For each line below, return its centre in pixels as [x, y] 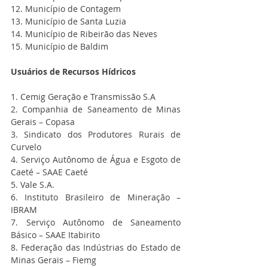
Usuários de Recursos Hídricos [73, 72]
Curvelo [26, 147]
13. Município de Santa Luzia [68, 22]
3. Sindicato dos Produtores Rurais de [96, 135]
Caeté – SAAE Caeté [49, 172]
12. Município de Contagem [66, 9]
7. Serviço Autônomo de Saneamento [96, 223]
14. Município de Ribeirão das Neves [84, 34]
